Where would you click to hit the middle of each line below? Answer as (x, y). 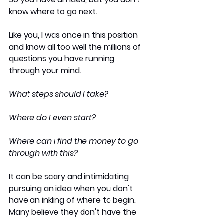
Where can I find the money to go (74, 141)
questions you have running (63, 59)
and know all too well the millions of (76, 47)
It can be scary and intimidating (70, 177)
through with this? (43, 153)
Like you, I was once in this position (74, 35)
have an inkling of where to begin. (73, 200)
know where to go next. (53, 12)
